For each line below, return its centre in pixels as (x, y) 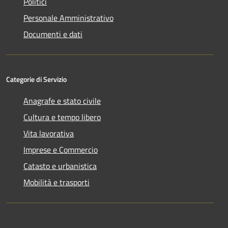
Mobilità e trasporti (56, 182)
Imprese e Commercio (61, 150)
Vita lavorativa (49, 134)
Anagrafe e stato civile (62, 101)
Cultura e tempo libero (62, 117)
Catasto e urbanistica (60, 166)
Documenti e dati (53, 34)
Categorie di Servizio (36, 79)
